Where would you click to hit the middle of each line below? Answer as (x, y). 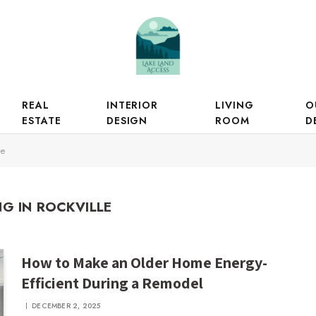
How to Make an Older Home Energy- (145, 262)
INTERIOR (132, 105)
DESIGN (127, 121)
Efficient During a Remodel (113, 283)
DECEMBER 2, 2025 (66, 306)
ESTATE (42, 121)
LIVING (235, 105)
